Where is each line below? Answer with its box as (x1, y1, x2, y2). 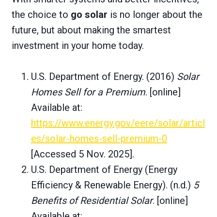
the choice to (12, 8, 71, 20)
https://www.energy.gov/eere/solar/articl (31, 117, 205, 129)
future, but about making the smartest (12, 24, 171, 36)
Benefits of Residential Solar (31, 194, 153, 206)
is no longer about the (108, 8, 202, 20)
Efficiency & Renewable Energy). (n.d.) (31, 179, 193, 191)
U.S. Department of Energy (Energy (31, 163, 177, 175)
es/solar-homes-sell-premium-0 (31, 132, 167, 144)
